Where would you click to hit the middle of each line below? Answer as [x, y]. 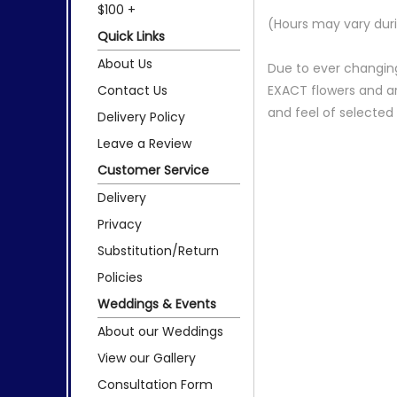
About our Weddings [160, 331]
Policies [120, 277]
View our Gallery [147, 358]
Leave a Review [144, 143]
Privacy [120, 224]
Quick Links [131, 36]
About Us [125, 63]
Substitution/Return [158, 250]
